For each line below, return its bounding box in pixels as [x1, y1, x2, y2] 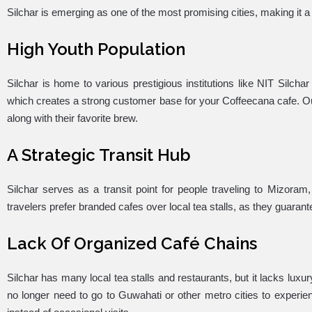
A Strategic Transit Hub [7, 145, 191, 165]
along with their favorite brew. [7, 112, 138, 124]
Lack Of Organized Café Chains [7, 233, 257, 253]
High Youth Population [7, 39, 185, 59]
